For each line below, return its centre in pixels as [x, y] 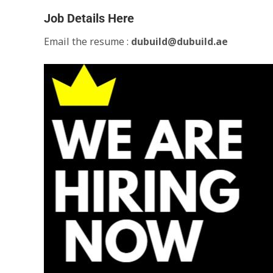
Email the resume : [87, 41]
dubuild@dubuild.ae [179, 41]
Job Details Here [89, 18]
